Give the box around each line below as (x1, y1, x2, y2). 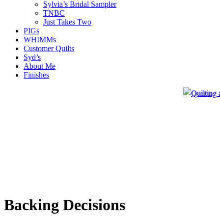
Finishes (24, 71, 49, 79)
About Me (24, 62, 55, 70)
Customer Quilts (24, 44, 74, 53)
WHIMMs (24, 35, 56, 44)
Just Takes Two (43, 18, 91, 26)
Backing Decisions (4, 196, 125, 214)
